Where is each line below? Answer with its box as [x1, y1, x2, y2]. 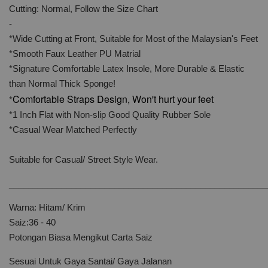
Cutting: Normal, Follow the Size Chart [9, 4, 158, 14]
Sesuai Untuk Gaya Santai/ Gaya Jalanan [9, 256, 174, 266]
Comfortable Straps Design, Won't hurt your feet [13, 92, 214, 106]
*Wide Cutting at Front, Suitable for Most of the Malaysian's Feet [9, 33, 258, 44]
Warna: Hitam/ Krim [9, 202, 86, 212]
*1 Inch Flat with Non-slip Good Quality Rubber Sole [9, 109, 211, 120]
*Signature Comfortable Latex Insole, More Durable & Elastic [9, 63, 245, 74]
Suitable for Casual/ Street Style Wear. [9, 154, 158, 165]
